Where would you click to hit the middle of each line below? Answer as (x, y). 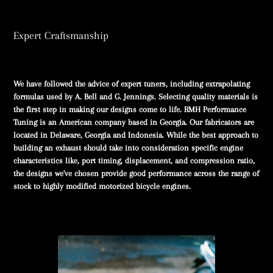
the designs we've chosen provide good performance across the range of (136, 174)
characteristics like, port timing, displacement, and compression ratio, (134, 161)
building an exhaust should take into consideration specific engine (128, 148)
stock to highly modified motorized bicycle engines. (102, 186)
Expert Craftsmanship (61, 36)
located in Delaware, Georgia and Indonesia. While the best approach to (136, 135)
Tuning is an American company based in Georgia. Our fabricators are (134, 122)
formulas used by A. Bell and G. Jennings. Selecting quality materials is (136, 97)
